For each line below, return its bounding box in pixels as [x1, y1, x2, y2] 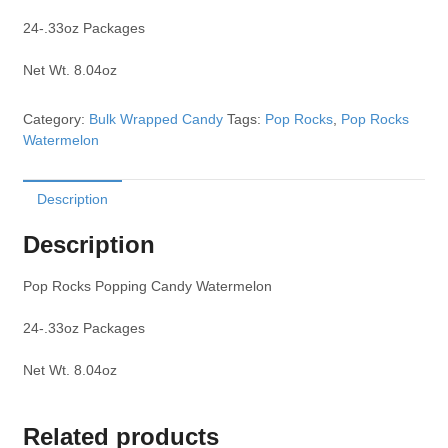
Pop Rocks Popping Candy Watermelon [22, 278, 272, 295]
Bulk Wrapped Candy [88, 111, 223, 128]
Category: [22, 111, 89, 128]
